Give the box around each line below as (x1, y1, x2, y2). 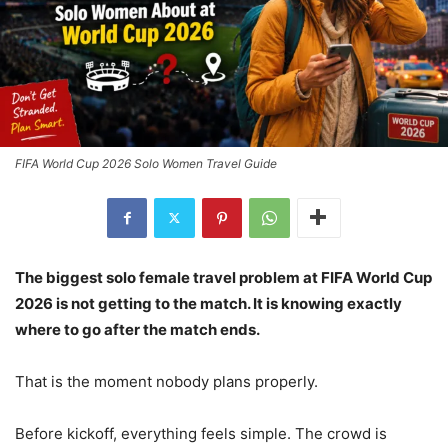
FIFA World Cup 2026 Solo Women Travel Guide (15, 155, 277, 171)
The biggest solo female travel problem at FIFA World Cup (15, 267, 432, 287)
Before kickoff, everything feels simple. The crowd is (15, 423, 387, 443)
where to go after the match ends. (15, 319, 260, 339)
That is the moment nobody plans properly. (15, 371, 318, 391)
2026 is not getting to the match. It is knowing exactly (15, 293, 402, 313)
